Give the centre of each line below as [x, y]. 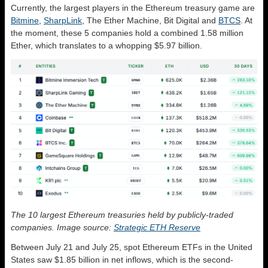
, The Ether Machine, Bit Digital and [150, 21]
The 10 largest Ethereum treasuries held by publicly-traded [122, 214]
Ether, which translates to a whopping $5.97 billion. [108, 46]
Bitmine [25, 21]
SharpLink [63, 21]
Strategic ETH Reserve [157, 227]
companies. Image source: [62, 227]
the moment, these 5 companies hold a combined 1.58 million [127, 33]
